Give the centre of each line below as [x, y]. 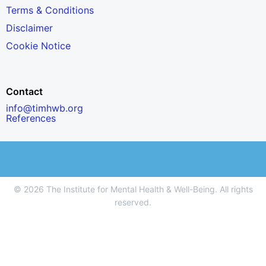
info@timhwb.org [45, 108]
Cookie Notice [38, 46]
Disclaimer [29, 28]
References [31, 118]
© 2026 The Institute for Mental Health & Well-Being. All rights [133, 189]
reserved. [133, 202]
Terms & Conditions [50, 10]
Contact [24, 92]
